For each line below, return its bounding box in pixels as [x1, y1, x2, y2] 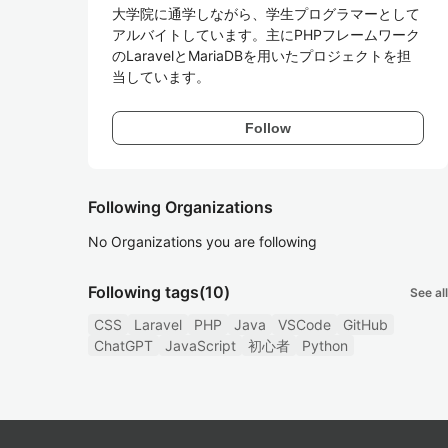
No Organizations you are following [88, 233, 317, 250]
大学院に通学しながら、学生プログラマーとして [112, 5, 420, 22]
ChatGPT [94, 337, 153, 354]
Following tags [88, 282, 199, 302]
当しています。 [112, 68, 210, 85]
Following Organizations [88, 197, 273, 217]
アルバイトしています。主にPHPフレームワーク [112, 26, 420, 43]
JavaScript [165, 337, 236, 354]
